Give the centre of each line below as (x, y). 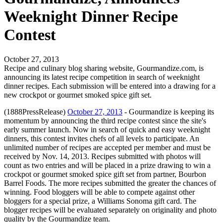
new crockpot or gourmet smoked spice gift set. (78, 95)
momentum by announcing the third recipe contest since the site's (105, 120)
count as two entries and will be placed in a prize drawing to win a (107, 165)
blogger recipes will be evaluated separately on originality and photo (110, 210)
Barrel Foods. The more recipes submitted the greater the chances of (110, 183)
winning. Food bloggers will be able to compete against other (99, 192)
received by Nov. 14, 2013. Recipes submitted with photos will (102, 156)
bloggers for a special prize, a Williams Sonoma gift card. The (100, 201)
